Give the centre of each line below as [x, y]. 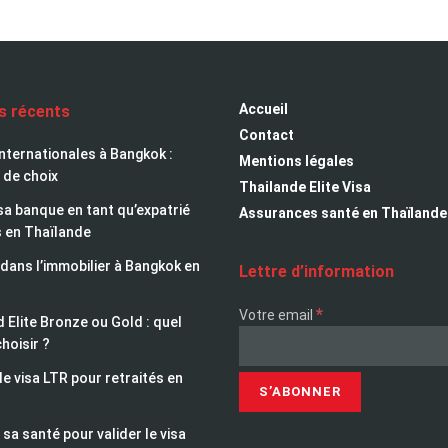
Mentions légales [296, 160]
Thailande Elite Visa [305, 186]
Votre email [277, 314]
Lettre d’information [316, 271]
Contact [266, 134]
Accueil [263, 108]
